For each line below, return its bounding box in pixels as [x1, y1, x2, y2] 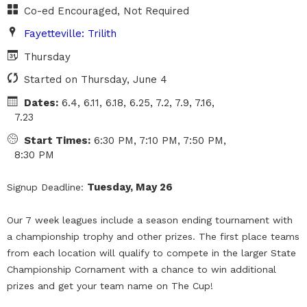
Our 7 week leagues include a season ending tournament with [7, 214, 293, 225]
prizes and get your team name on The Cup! [7, 280, 213, 291]
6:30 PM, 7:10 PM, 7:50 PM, [90, 134, 226, 147]
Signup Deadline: [7, 181, 87, 193]
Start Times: [23, 134, 90, 147]
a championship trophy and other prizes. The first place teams [7, 230, 299, 242]
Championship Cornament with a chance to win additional [7, 263, 276, 275]
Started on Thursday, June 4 [20, 73, 167, 86]
